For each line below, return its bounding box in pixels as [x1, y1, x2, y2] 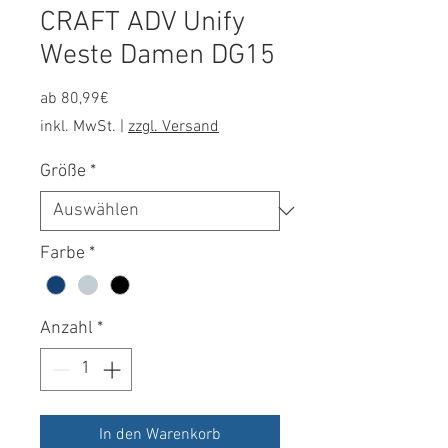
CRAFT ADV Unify [40, 5, 245, 40]
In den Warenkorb [99, 424, 221, 445]
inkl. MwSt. [40, 116, 116, 137]
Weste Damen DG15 [40, 38, 275, 73]
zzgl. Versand [128, 116, 219, 137]
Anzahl [40, 317, 93, 339]
